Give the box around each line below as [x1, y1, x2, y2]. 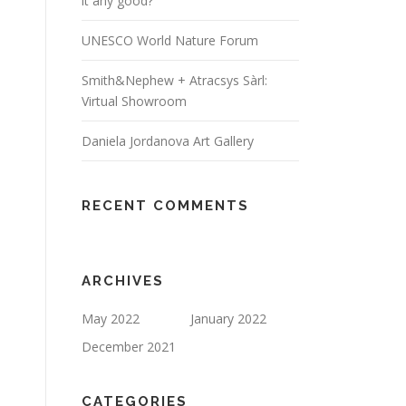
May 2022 [82, 310, 140, 327]
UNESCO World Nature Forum [82, 32, 258, 49]
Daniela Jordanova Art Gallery [82, 132, 254, 150]
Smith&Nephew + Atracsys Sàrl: [82, 72, 267, 89]
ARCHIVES [82, 273, 164, 289]
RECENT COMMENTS [82, 198, 249, 214]
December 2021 [82, 338, 176, 355]
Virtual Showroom [82, 92, 187, 110]
